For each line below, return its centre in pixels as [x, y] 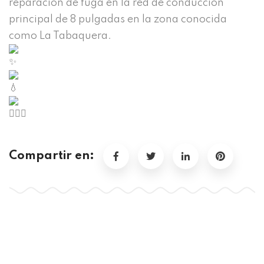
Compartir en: [52, 156]
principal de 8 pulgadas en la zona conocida [118, 20]
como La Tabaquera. [60, 36]
